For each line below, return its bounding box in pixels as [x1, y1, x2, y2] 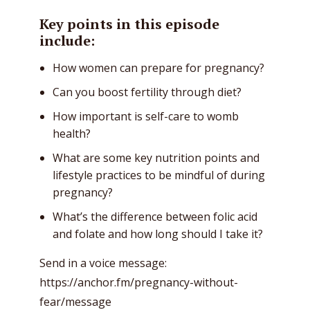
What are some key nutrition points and [53, 149, 259, 165]
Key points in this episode [39, 14, 219, 33]
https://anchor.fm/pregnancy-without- [39, 274, 238, 290]
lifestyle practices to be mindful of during [53, 167, 265, 183]
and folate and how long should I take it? [53, 226, 263, 241]
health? [53, 125, 91, 141]
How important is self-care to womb [53, 108, 239, 124]
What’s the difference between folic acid [53, 208, 257, 224]
